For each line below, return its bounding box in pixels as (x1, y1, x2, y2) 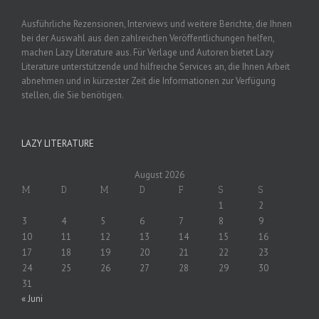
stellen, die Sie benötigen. (21, 88, 124, 101)
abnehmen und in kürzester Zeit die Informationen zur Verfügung (21, 74, 276, 87)
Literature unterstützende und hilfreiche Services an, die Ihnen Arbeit (21, 60, 290, 73)
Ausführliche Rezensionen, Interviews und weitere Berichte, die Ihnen (21, 17, 292, 30)
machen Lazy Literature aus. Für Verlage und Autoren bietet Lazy (21, 46, 273, 58)
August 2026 (135, 168, 184, 181)
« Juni (21, 292, 43, 305)
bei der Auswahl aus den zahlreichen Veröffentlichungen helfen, (21, 31, 274, 44)
